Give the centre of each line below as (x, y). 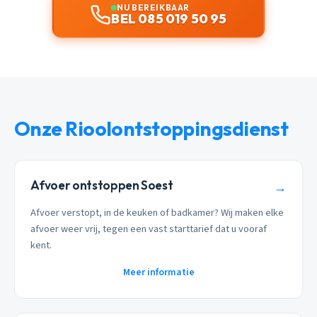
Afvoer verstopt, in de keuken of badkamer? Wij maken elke (157, 213)
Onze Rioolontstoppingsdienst (151, 128)
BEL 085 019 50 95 (169, 18)
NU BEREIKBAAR (153, 7)
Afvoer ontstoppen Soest (102, 185)
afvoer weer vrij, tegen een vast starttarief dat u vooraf (149, 229)
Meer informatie (158, 273)
